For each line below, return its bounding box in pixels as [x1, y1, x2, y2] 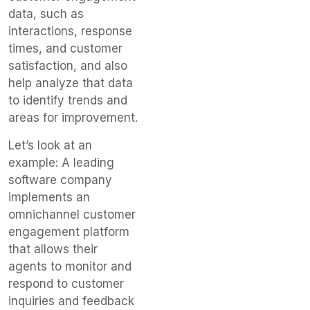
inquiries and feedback [8, 293, 134, 308]
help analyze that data [8, 76, 133, 91]
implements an [8, 190, 90, 204]
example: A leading [8, 155, 114, 170]
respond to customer [8, 276, 124, 291]
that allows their [8, 241, 98, 256]
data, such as [8, 7, 84, 21]
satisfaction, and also [8, 59, 127, 73]
